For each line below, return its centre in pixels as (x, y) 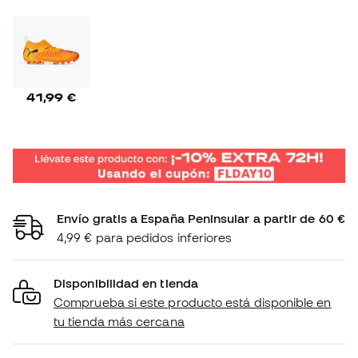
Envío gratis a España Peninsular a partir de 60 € (201, 219)
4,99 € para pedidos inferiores (145, 238)
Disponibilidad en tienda (126, 283)
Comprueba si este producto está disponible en (193, 302)
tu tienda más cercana (119, 322)
